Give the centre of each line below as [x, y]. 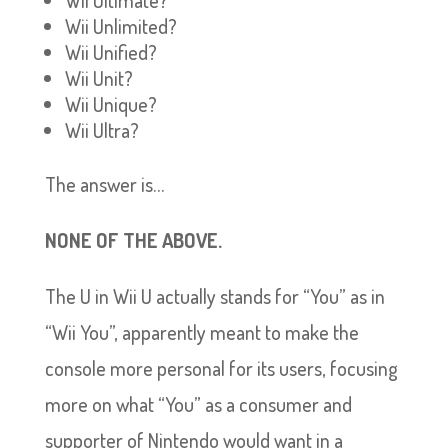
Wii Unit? [98, 78]
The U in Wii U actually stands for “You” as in [214, 296]
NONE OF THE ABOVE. [133, 240]
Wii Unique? [110, 104]
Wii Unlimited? [120, 26]
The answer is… [104, 184]
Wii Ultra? [101, 130]
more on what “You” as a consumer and [198, 404]
